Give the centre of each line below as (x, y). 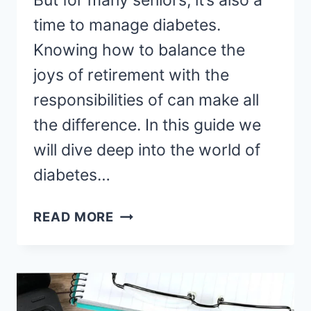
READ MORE (74, 217)
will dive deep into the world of (147, 150)
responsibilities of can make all (146, 100)
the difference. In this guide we (147, 125)
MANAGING (152, 213)
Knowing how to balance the (139, 50)
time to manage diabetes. (127, 25)
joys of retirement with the (131, 75)
